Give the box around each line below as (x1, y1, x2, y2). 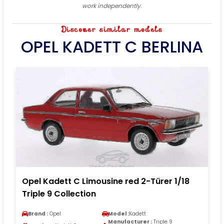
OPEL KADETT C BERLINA (21, 35, 203, 58)
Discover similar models (61, 23, 163, 35)
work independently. (82, 1, 142, 10)
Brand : (28, 209, 48, 217)
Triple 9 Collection (22, 187, 96, 199)
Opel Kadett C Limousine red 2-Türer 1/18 (22, 175, 189, 187)
